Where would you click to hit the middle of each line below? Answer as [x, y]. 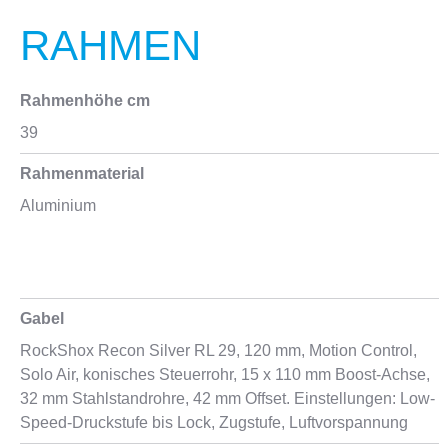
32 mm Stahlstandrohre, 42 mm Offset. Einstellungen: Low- [227, 398]
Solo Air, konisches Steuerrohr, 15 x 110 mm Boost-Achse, [225, 374]
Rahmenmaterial [82, 173]
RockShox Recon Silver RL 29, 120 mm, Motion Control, [218, 350]
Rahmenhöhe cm [85, 100]
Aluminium [58, 205]
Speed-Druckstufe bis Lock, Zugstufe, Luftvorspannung [214, 422]
